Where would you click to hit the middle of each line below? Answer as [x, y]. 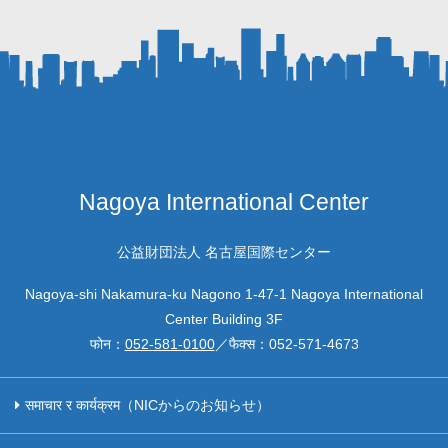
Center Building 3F [224, 319]
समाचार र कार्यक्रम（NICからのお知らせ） [147, 405]
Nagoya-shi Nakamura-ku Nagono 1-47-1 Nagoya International [224, 294]
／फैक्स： [241, 344]
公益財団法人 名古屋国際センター [224, 252]
